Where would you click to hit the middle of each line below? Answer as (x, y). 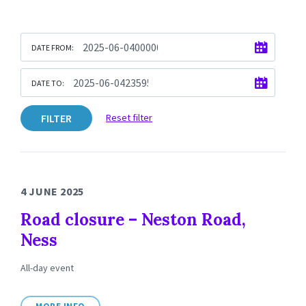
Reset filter (129, 117)
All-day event (47, 268)
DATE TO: (48, 83)
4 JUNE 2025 (53, 191)
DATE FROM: (53, 47)
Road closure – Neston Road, (133, 220)
